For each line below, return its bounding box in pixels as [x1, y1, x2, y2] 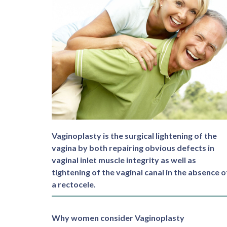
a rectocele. [52, 179, 96, 190]
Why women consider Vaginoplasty [52, 213, 184, 223]
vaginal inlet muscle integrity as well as [52, 155, 196, 165]
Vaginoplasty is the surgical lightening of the [52, 131, 217, 141]
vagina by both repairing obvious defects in [52, 143, 214, 153]
